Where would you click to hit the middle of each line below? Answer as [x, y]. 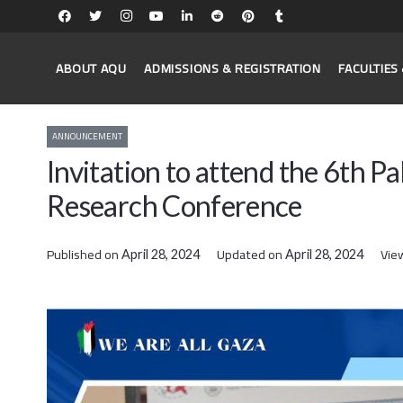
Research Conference [175, 206]
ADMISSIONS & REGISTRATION [233, 68]
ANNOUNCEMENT [87, 137]
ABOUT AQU [91, 68]
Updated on [251, 255]
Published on [84, 255]
